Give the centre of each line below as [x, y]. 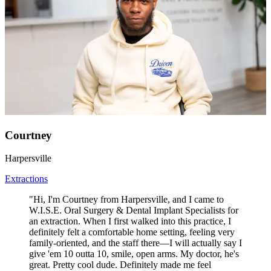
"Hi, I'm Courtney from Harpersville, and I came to [126, 200]
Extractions [26, 179]
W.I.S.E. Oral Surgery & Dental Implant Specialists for [134, 211]
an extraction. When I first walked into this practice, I [130, 221]
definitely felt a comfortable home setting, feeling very [132, 232]
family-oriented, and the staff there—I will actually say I [135, 243]
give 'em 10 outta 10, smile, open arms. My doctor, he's [134, 254]
